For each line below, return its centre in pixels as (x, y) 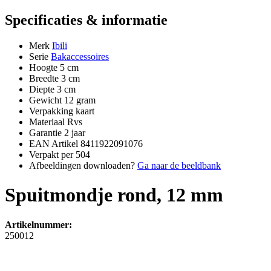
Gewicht (45, 100)
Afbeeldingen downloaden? (82, 165)
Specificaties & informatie (86, 20)
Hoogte (43, 67)
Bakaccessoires (80, 56)
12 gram (80, 100)
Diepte (42, 89)
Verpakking (51, 111)
